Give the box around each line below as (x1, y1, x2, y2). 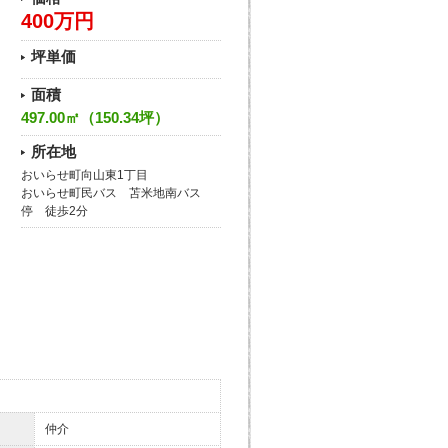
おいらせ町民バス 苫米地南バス (21, 186, 201, 200)
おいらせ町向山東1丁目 (21, 168, 148, 182)
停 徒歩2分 (21, 204, 88, 218)
